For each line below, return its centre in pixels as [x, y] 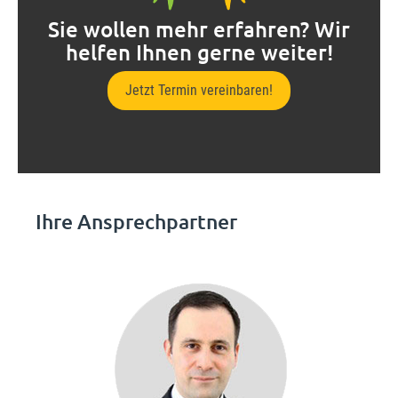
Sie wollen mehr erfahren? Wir [199, 29]
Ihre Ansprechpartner [136, 221]
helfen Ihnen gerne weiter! [199, 52]
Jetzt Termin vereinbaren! [199, 90]
